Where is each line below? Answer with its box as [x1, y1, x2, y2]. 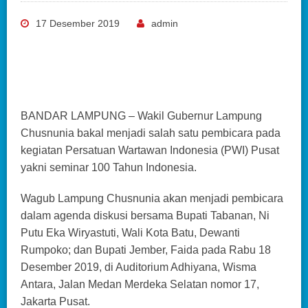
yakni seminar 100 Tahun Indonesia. [21, 161, 197, 173]
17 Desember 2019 [36, 17, 120, 29]
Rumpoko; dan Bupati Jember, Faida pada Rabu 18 [21, 243, 271, 256]
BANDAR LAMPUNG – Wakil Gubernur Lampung [21, 109, 262, 122]
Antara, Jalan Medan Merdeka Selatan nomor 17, [21, 278, 259, 290]
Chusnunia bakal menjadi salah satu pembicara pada [21, 126, 280, 139]
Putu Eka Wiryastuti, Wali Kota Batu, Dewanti [21, 226, 240, 239]
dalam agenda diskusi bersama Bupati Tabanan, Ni [21, 209, 269, 221]
